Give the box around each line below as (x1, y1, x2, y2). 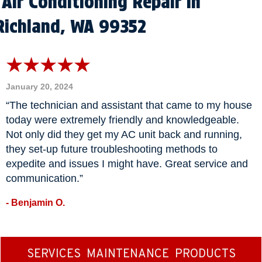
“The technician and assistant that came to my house (6, 99, 252, 111)
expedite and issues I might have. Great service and (6, 157, 248, 170)
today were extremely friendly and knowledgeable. (6, 113, 239, 126)
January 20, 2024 (6, 81, 73, 91)
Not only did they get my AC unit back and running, (6, 128, 242, 140)
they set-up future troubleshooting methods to (6, 143, 218, 155)
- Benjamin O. (6, 197, 65, 208)
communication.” (6, 172, 83, 184)
